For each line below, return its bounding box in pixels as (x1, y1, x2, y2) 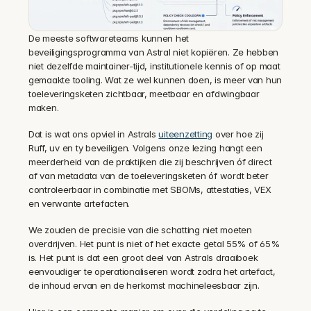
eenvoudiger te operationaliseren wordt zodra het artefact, (28, 266, 276, 277)
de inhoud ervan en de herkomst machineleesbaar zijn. (28, 280, 260, 291)
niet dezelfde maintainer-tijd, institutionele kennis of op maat (28, 60, 280, 72)
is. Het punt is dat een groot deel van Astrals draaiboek (28, 252, 258, 263)
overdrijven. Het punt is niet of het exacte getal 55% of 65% (28, 238, 280, 249)
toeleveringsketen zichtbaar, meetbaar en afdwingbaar (28, 88, 260, 99)
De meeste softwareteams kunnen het (28, 33, 190, 44)
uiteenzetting (158, 128, 213, 140)
